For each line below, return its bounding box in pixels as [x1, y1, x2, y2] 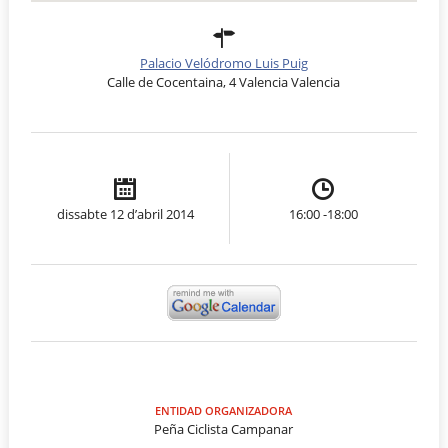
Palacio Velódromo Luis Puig [139, 53, 308, 72]
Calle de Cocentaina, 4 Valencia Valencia [107, 72, 341, 91]
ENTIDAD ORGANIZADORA [155, 403, 293, 419]
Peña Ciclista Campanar [154, 420, 294, 439]
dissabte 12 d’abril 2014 [56, 204, 194, 223]
